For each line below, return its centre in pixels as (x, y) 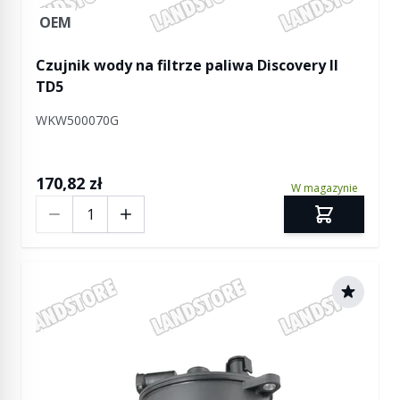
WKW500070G (77, 120)
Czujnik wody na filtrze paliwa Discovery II (187, 65)
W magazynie (324, 188)
